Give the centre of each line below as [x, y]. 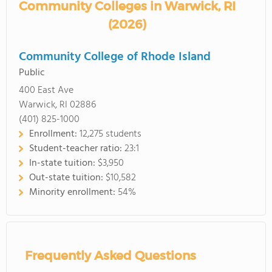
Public [32, 73]
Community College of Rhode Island [115, 57]
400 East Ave [46, 90]
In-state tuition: [63, 163]
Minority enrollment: [73, 192]
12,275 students [110, 134]
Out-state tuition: [67, 178]
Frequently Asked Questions [110, 256]
